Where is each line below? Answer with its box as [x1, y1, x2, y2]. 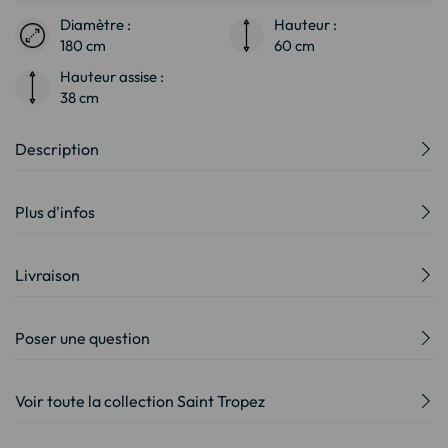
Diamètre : [60, 15, 131, 35]
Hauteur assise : [60, 67, 164, 87]
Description [15, 139, 99, 160]
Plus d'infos [15, 202, 95, 223]
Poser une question [15, 328, 150, 349]
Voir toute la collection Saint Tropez [15, 391, 265, 412]
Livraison [15, 265, 80, 286]
